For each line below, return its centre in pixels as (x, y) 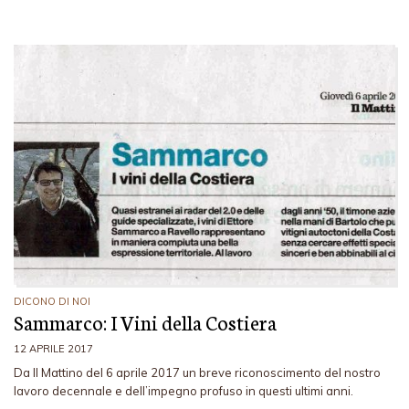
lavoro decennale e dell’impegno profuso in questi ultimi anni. (186, 390)
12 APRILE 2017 (53, 348)
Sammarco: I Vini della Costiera (145, 321)
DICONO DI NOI (52, 301)
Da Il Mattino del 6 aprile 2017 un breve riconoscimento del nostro (197, 372)
